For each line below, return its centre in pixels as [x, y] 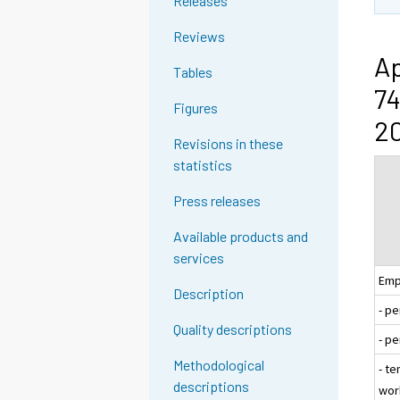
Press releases [217, 201]
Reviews [200, 37]
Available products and [241, 237]
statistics [203, 165]
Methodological [219, 365]
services [199, 258]
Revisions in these [229, 144]
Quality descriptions [233, 329]
